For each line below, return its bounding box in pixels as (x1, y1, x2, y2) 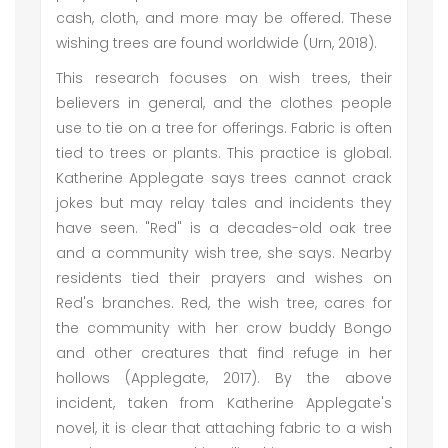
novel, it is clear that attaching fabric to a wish (56, 418, 392, 438)
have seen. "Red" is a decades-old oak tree (56, 218, 392, 238)
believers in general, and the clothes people (56, 93, 392, 113)
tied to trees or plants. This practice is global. (56, 143, 392, 163)
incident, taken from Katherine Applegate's (56, 393, 392, 413)
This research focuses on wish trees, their (56, 68, 392, 88)
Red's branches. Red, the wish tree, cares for (56, 293, 392, 313)
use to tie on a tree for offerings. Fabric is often (56, 118, 392, 138)
